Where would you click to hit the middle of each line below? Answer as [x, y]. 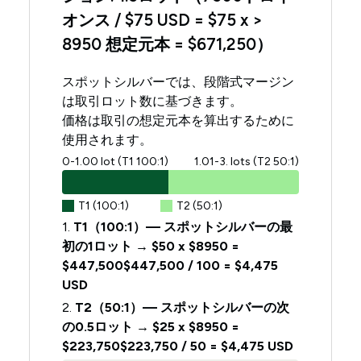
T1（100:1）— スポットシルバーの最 [183, 226]
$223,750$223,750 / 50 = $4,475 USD [178, 346]
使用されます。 [108, 139]
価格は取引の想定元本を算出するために [178, 120]
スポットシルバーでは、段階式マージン [178, 81]
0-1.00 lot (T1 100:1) [116, 161]
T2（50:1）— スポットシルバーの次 [183, 307]
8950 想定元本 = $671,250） [168, 44]
